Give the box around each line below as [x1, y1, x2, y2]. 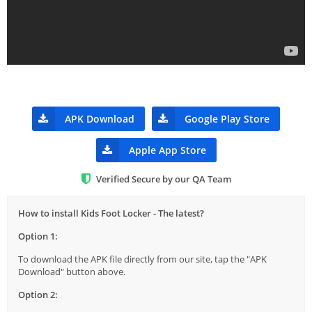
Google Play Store [185, 111, 270, 125]
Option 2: [18, 288, 58, 301]
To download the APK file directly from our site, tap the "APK [18, 252, 267, 265]
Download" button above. [18, 265, 125, 278]
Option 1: [18, 229, 58, 242]
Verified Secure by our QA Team [95, 172, 231, 185]
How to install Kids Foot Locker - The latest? [18, 206, 204, 219]
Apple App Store [128, 143, 206, 157]
